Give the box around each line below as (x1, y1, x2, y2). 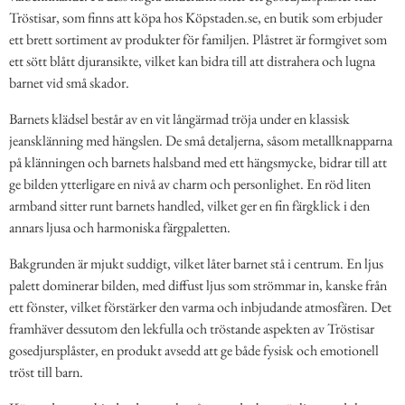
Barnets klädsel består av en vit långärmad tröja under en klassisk (9, 108, 350, 128)
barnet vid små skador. (9, 72, 129, 92)
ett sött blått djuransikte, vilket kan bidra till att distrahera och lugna (9, 51, 375, 71)
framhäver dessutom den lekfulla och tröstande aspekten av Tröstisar (9, 318, 374, 338)
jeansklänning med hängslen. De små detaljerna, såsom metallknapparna (9, 130, 392, 150)
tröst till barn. (9, 362, 83, 381)
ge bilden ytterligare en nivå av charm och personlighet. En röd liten (9, 174, 371, 193)
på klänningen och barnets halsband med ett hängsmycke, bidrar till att (9, 152, 387, 172)
